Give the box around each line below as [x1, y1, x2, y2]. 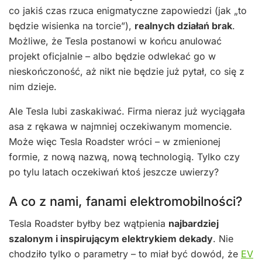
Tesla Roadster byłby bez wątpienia [9, 218, 168, 230]
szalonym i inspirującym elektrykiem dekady [9, 233, 213, 245]
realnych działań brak [135, 20, 232, 32]
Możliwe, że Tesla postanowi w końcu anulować [9, 35, 222, 47]
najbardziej [168, 218, 219, 230]
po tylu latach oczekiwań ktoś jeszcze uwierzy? [9, 166, 219, 178]
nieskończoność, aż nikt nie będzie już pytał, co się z [9, 65, 244, 78]
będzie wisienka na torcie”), [9, 20, 135, 32]
